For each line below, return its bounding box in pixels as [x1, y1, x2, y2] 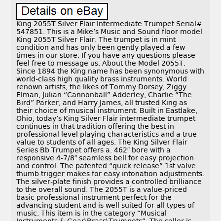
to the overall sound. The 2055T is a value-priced [16, 185, 187, 194]
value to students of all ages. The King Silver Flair [16, 138, 188, 147]
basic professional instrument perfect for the [16, 193, 172, 202]
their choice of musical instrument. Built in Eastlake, [16, 107, 198, 115]
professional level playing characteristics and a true [16, 130, 197, 139]
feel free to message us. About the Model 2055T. [16, 59, 186, 68]
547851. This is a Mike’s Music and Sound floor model [16, 28, 203, 36]
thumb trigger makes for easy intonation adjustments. [16, 170, 205, 178]
